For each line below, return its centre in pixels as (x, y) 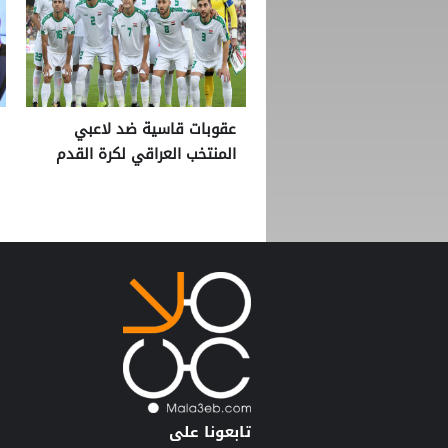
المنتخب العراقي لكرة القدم (146, 154)
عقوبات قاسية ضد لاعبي (155, 129)
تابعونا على (210, 431)
